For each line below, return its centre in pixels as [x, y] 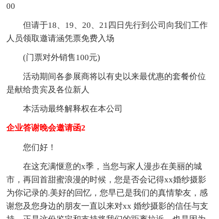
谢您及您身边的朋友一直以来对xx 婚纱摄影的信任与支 [108, 206]
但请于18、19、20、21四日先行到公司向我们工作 [116, 25]
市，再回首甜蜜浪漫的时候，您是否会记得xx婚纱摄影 [107, 179]
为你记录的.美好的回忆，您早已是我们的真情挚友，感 [107, 193]
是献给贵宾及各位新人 [48, 89]
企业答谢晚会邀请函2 [46, 128]
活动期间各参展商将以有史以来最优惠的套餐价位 [115, 76]
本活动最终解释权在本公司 [73, 109]
